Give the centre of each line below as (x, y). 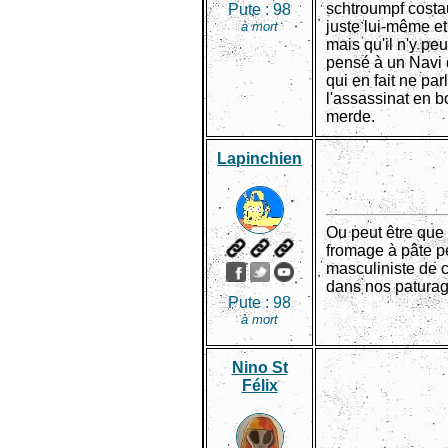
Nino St (259, 367)
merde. (350, 116)
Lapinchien (259, 158)
